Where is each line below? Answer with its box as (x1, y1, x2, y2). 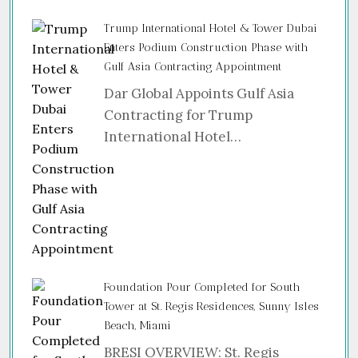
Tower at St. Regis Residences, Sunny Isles (104, 299, 319, 313)
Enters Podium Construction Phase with (104, 40, 308, 54)
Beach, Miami (104, 318, 171, 332)
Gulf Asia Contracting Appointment (104, 59, 282, 74)
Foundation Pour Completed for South (104, 280, 300, 294)
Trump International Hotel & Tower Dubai (104, 21, 317, 35)
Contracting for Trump (104, 105, 253, 124)
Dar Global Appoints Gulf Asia (104, 84, 294, 102)
